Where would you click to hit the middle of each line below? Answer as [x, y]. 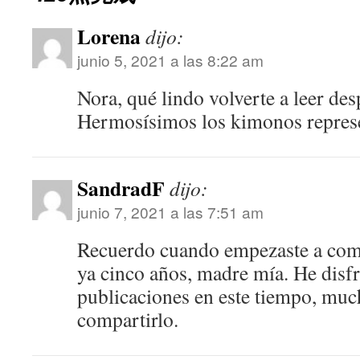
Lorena [109, 36]
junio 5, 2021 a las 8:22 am [170, 60]
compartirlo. [128, 319]
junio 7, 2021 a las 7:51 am [170, 212]
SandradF [121, 188]
